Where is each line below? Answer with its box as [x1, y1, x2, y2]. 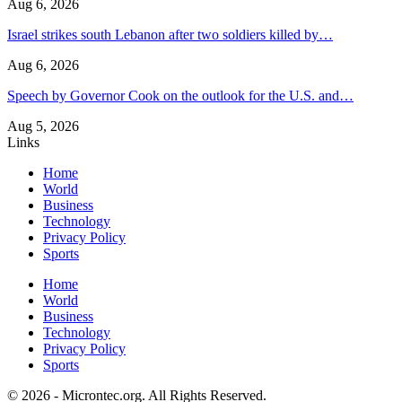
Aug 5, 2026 [7, 118, 79, 135]
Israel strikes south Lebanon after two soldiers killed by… [7, 27, 333, 43]
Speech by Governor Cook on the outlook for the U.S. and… [7, 88, 354, 104]
